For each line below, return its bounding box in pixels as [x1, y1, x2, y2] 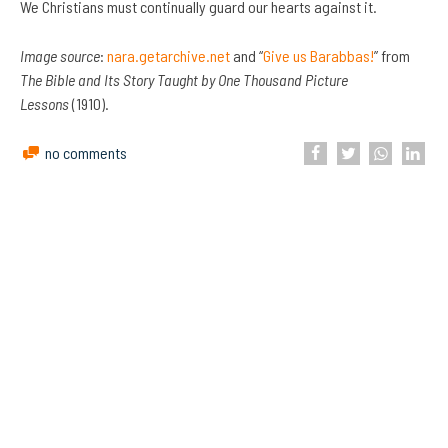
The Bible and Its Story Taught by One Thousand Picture [20, 70, 348, 90]
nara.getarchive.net [107, 46, 230, 66]
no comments [45, 143, 128, 163]
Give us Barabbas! [263, 46, 374, 66]
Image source [20, 46, 100, 66]
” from [374, 46, 410, 66]
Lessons [20, 94, 72, 114]
